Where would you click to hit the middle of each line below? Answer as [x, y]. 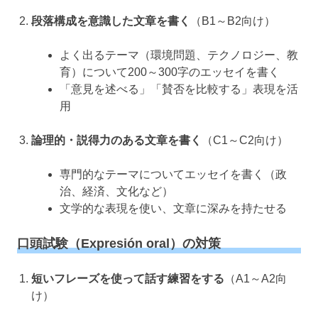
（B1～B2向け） [233, 21]
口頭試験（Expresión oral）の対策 [119, 243]
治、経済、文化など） [116, 191]
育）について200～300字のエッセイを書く [170, 72]
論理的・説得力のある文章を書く [116, 140]
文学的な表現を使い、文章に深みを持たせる [173, 208]
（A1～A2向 [256, 278]
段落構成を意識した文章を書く [111, 21]
